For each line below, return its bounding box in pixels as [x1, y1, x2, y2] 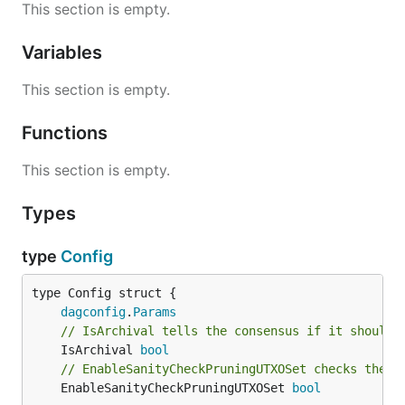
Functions [22, 122, 112, 144]
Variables [22, 42, 107, 63]
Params [133, 305, 176, 319]
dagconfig [61, 305, 126, 319]
